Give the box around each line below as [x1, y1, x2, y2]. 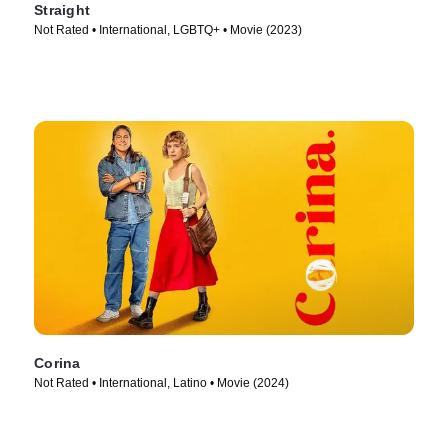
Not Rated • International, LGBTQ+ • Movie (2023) [34, 22, 302, 37]
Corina [34, 354, 81, 371]
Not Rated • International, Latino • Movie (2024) [34, 375, 289, 390]
